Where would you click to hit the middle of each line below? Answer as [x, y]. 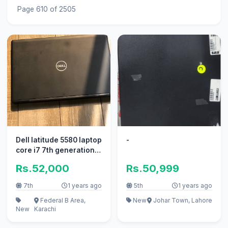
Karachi [45, 209]
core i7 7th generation [55, 150]
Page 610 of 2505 [46, 9]
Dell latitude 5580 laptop [59, 140]
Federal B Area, [62, 200]
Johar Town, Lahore [182, 200]
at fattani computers [51, 161]
